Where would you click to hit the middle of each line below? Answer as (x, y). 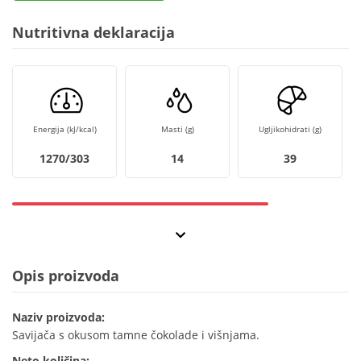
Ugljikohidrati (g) (290, 129)
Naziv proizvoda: (58, 317)
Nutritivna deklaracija (93, 33)
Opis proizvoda (66, 276)
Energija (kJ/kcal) (64, 129)
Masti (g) (177, 129)
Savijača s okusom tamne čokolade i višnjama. (136, 335)
